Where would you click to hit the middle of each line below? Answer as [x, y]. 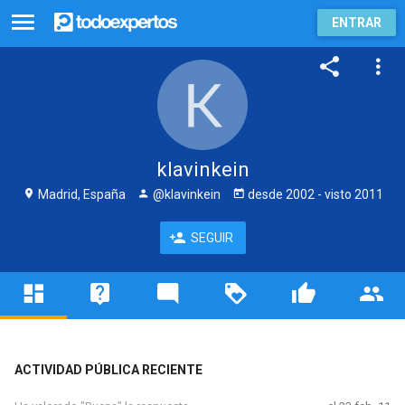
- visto [334, 194]
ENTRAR [357, 23]
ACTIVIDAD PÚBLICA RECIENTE [108, 369]
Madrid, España [80, 194]
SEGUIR [212, 238]
